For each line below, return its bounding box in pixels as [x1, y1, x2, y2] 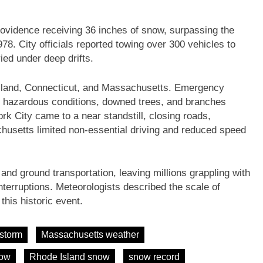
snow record [129, 251, 180, 262]
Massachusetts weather [41, 229, 139, 240]
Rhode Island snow [29, 251, 110, 262]
